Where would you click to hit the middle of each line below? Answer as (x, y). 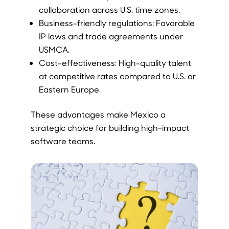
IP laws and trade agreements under (111, 36)
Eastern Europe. (70, 89)
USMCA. (54, 49)
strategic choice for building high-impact (110, 127)
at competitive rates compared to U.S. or (117, 76)
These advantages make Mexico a (98, 114)
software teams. (63, 141)
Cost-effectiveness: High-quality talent (115, 62)
